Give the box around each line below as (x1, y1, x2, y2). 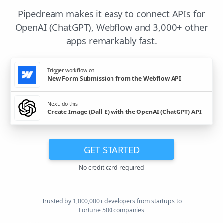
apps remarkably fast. (66, 34, 157, 47)
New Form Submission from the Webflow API (47, 74, 182, 83)
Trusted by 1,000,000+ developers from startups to (41, 197, 182, 206)
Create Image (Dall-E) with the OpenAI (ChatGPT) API (47, 107, 202, 116)
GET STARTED (83, 143, 140, 156)
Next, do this (47, 100, 78, 107)
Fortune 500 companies (79, 206, 144, 215)
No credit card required (79, 163, 144, 172)
